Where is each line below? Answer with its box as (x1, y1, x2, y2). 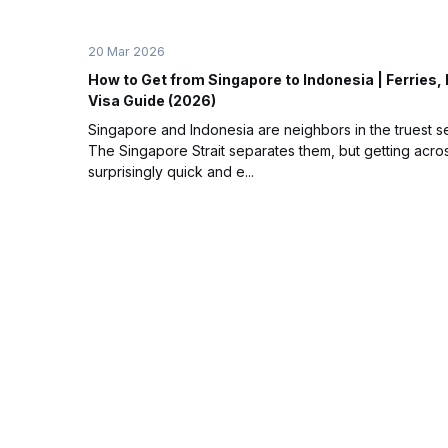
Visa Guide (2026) (88, 91, 216, 109)
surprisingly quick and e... (88, 162, 254, 180)
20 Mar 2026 (88, 43, 165, 59)
